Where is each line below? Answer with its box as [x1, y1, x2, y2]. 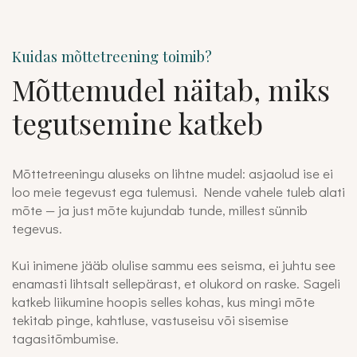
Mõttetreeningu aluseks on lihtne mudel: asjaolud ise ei [12, 164, 333, 182]
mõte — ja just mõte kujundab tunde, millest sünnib [12, 201, 308, 219]
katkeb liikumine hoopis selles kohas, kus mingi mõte [12, 292, 315, 311]
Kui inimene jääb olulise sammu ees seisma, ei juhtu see [12, 256, 335, 274]
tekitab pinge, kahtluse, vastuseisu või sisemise [12, 311, 288, 329]
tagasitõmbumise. [12, 329, 119, 347]
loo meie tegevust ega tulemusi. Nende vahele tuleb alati [12, 182, 345, 201]
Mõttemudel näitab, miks [12, 71, 330, 109]
